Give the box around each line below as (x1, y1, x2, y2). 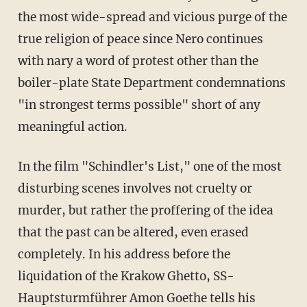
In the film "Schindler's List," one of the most (17, 159, 282, 175)
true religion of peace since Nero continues (17, 32, 263, 47)
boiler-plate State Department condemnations (17, 75, 286, 91)
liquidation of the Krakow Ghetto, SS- (17, 269, 234, 284)
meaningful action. (17, 119, 127, 135)
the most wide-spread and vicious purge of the (17, 10, 287, 25)
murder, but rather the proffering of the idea (17, 203, 273, 219)
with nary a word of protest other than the (17, 53, 258, 69)
